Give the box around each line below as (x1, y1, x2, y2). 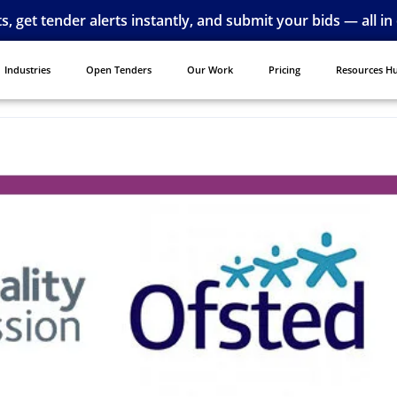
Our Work (186, 63, 233, 76)
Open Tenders (85, 63, 152, 76)
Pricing (268, 63, 300, 76)
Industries (4, 63, 51, 76)
